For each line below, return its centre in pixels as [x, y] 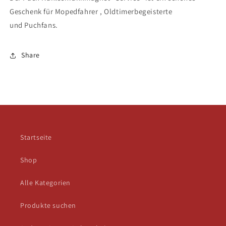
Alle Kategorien [45, 182]
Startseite [36, 137]
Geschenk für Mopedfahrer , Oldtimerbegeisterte [91, 11]
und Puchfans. [34, 25]
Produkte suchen [48, 205]
